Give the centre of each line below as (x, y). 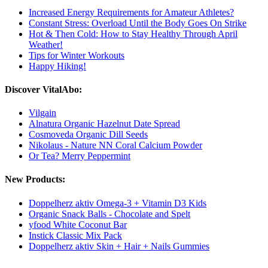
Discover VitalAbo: (43, 89)
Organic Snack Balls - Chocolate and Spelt (109, 214)
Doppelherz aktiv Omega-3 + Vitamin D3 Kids (118, 203)
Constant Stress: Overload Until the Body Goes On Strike (138, 23)
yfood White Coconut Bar (78, 224)
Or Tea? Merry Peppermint (80, 156)
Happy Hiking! (57, 66)
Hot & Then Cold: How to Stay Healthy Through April (133, 33)
